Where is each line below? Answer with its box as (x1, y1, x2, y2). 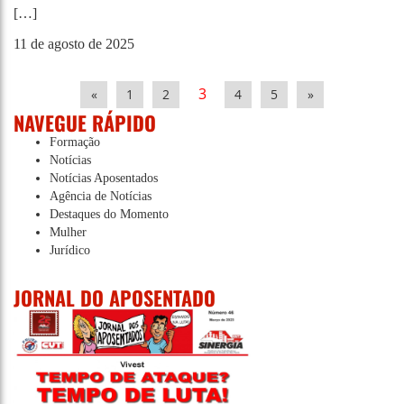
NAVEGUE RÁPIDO (14, 108, 156, 137)
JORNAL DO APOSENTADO (14, 283, 216, 312)
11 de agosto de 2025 (14, 36, 134, 51)
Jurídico (50, 243, 90, 257)
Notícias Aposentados (50, 171, 158, 185)
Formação (50, 135, 100, 149)
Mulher (50, 225, 87, 239)
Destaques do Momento (50, 207, 169, 221)
